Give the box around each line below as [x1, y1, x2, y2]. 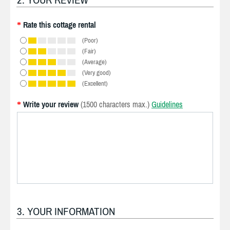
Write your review [23, 100, 79, 109]
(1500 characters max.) [81, 100, 149, 109]
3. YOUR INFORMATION [17, 205, 115, 218]
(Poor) [82, 36, 98, 44]
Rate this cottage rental [23, 20, 96, 29]
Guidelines [151, 100, 183, 109]
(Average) [82, 58, 107, 66]
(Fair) [82, 47, 96, 55]
